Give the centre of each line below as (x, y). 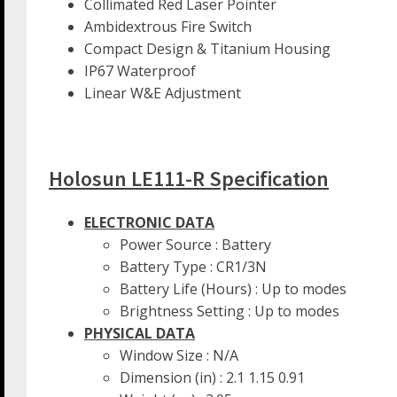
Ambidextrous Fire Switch (168, 27)
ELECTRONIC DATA (149, 223)
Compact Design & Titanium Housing (207, 49)
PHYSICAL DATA (140, 334)
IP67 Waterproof (140, 71)
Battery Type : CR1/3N (193, 267)
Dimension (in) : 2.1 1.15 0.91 (212, 378)
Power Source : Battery (195, 245)
